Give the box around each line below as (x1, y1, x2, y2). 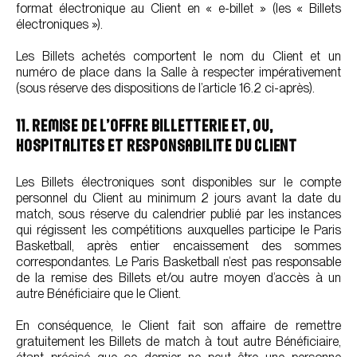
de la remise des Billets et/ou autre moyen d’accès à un (16, 270, 341, 285)
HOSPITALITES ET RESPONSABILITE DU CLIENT (16, 137, 297, 154)
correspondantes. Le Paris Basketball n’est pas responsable (16, 254, 341, 269)
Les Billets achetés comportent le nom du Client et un (16, 49, 341, 64)
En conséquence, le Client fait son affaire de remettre (16, 318, 341, 333)
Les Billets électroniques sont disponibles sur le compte (16, 175, 341, 190)
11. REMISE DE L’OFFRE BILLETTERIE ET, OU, (16, 117, 273, 134)
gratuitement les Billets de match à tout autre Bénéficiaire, (16, 334, 341, 349)
